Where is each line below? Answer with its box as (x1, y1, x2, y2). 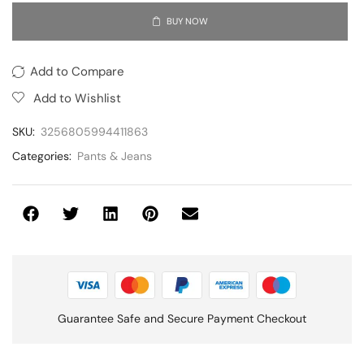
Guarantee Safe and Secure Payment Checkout (58, 310, 306, 326)
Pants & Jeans (77, 148, 152, 163)
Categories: (12, 148, 71, 163)
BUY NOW (166, 15, 208, 27)
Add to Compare (30, 63, 124, 80)
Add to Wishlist (33, 89, 121, 106)
